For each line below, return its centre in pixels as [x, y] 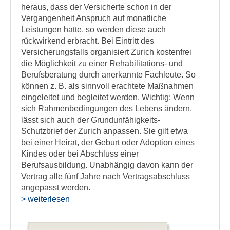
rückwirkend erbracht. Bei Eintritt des [88, 41]
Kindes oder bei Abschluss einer [80, 154]
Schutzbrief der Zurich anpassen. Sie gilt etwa [104, 131]
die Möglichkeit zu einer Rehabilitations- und [102, 63]
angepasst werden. [56, 188]
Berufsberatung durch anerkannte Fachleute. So [108, 75]
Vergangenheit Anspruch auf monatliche [94, 18]
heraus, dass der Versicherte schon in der [96, 7]
